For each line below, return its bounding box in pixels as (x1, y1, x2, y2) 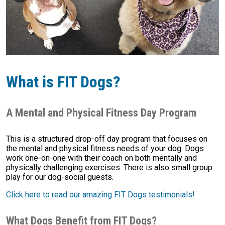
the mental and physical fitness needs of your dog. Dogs (6, 144, 204, 154)
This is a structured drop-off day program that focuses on (6, 134, 207, 144)
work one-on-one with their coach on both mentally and (6, 153, 197, 163)
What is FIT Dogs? (6, 72, 121, 92)
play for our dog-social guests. (6, 172, 114, 182)
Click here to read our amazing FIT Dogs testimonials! (6, 190, 195, 200)
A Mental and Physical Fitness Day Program (6, 106, 196, 120)
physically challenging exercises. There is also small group (6, 163, 212, 173)
